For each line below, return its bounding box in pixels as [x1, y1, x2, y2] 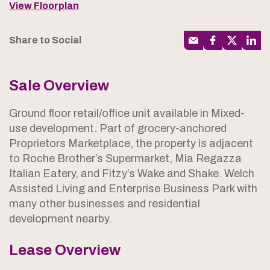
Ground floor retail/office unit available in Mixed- [9, 107, 245, 119]
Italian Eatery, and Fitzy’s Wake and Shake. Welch [9, 167, 254, 180]
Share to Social [9, 34, 81, 45]
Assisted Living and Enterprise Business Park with [9, 182, 257, 195]
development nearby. [9, 212, 111, 225]
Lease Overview [9, 242, 121, 258]
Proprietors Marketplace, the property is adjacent [9, 137, 253, 149]
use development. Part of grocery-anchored [9, 122, 227, 134]
